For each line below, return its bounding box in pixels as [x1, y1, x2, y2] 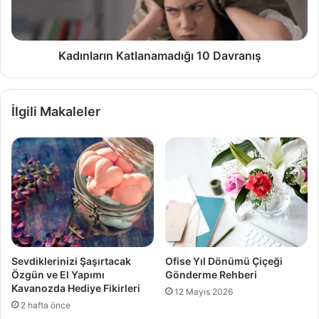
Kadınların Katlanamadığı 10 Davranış [58, 48, 261, 63]
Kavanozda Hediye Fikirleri [11, 281, 140, 294]
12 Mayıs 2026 [174, 286, 233, 297]
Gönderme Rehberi [165, 268, 257, 281]
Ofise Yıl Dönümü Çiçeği [165, 254, 283, 267]
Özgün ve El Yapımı [11, 268, 105, 281]
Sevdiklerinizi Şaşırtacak [11, 254, 131, 267]
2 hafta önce [21, 299, 70, 310]
